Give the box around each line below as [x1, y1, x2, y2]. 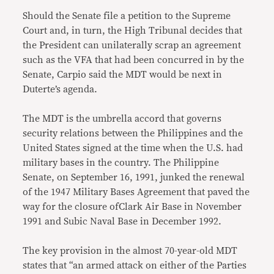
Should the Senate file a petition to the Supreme [23, 11, 231, 21]
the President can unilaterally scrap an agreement [23, 40, 242, 51]
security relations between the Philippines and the [23, 128, 243, 139]
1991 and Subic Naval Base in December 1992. [23, 217, 222, 227]
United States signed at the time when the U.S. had [23, 143, 243, 154]
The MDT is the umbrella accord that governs [23, 114, 222, 124]
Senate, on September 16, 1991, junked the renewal [23, 172, 245, 183]
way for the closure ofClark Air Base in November [23, 202, 242, 212]
